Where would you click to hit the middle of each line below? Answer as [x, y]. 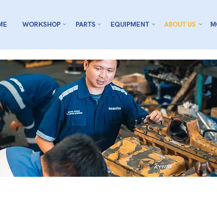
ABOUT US [180, 24]
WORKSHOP [41, 24]
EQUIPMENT [130, 24]
